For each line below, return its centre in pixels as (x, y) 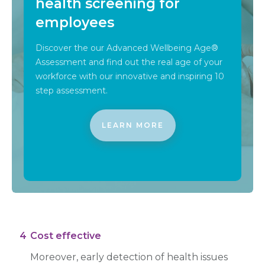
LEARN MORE (132, 125)
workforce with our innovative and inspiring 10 (130, 76)
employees (75, 22)
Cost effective (66, 235)
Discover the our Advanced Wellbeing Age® (127, 48)
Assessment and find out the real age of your (129, 62)
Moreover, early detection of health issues (129, 257)
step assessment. (73, 90)
